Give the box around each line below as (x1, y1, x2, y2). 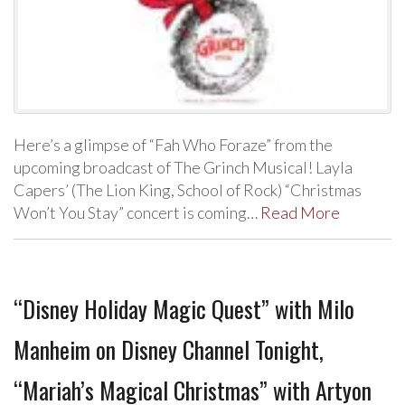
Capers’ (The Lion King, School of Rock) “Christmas (14, 180, 362, 201)
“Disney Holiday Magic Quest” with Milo (14, 291, 354, 327)
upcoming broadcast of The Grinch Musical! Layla (14, 157, 353, 178)
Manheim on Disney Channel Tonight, (14, 332, 324, 368)
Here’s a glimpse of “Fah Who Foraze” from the (14, 135, 333, 155)
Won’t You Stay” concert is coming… (14, 202, 260, 223)
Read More (260, 202, 340, 223)
